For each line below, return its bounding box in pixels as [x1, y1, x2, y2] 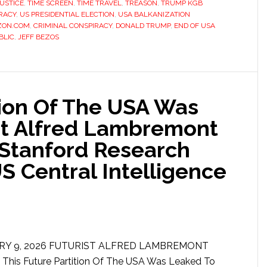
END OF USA [174, 21, 215, 30]
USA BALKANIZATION [118, 10, 190, 18]
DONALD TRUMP [116, 21, 170, 30]
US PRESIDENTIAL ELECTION [20, 10, 114, 18]
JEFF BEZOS [18, 33, 59, 41]
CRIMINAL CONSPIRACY [33, 21, 112, 30]
